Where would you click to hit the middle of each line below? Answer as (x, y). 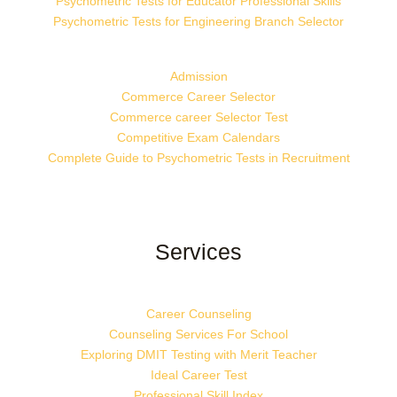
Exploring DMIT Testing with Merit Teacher (198, 354)
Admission (198, 76)
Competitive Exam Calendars (198, 137)
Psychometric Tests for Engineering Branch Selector (198, 21)
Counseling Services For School (198, 334)
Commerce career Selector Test (198, 117)
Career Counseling (198, 313)
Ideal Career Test (198, 374)
